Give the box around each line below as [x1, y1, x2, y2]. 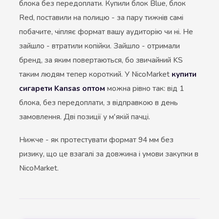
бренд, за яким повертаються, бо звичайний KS [19, 55, 183, 66]
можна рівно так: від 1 [105, 83, 184, 94]
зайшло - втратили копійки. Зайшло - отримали [19, 41, 180, 51]
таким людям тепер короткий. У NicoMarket [19, 69, 172, 80]
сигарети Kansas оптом [19, 83, 105, 94]
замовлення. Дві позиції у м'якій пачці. [19, 111, 150, 122]
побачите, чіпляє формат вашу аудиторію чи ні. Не [19, 26, 193, 37]
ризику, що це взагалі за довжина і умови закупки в [19, 149, 198, 159]
